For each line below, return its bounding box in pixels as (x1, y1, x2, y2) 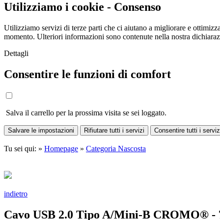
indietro (4, 190, 27, 198)
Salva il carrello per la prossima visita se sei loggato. (4, 108, 166, 117)
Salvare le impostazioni (8, 126, 74, 134)
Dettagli (4, 49, 28, 57)
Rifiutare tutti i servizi (84, 126, 144, 134)
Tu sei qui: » (4, 144, 44, 153)
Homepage (44, 144, 78, 153)
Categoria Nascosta (86, 144, 146, 153)
